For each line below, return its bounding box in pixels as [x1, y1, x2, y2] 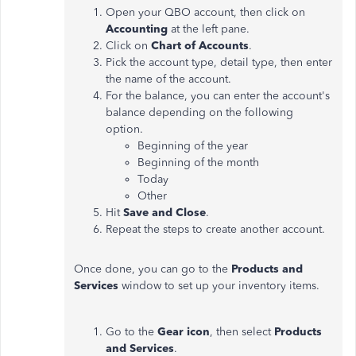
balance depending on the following [106, 106, 293, 120]
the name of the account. [106, 72, 231, 87]
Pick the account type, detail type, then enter [106, 56, 332, 70]
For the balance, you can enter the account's [106, 89, 330, 103]
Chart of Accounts [151, 39, 249, 53]
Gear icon [157, 325, 210, 339]
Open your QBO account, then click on [106, 6, 305, 20]
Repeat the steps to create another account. [106, 222, 325, 237]
